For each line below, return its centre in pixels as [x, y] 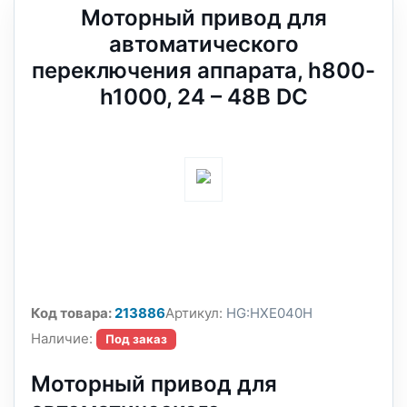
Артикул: [194, 313]
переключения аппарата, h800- [203, 70]
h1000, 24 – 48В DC [203, 97]
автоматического [203, 44]
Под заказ [136, 339]
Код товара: [71, 313]
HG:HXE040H [268, 313]
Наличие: [62, 338]
